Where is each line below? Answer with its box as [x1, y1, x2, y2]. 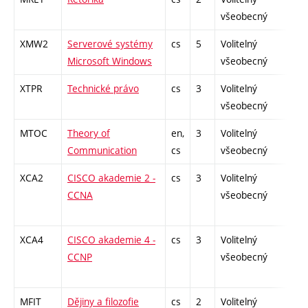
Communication [67, 143, 137, 157]
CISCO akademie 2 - [67, 170, 155, 184]
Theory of [67, 126, 110, 140]
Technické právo [67, 81, 139, 95]
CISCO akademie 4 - [67, 232, 155, 246]
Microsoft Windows [67, 54, 152, 67]
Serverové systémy [67, 36, 153, 50]
